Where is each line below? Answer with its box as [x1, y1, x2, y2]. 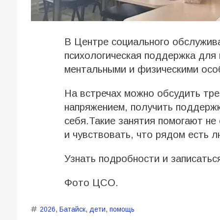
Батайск [59, 205, 85, 214]
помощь [109, 205, 135, 214]
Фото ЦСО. [64, 177, 118, 189]
